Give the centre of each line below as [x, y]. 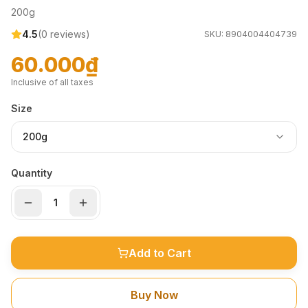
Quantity [32, 173]
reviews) [69, 34]
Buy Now [154, 295]
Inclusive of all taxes [52, 82]
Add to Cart [159, 253]
